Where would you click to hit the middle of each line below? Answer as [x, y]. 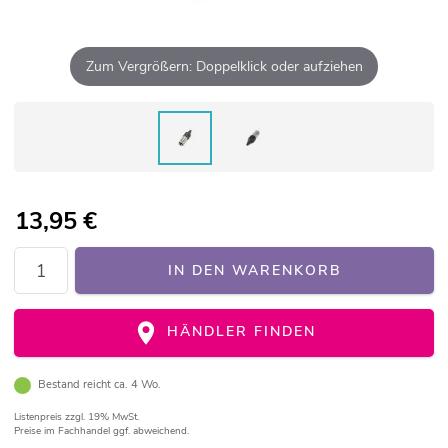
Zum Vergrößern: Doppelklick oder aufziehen [224, 66]
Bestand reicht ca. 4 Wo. [99, 385]
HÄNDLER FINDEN [239, 332]
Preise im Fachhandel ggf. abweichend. [101, 431]
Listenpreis [39, 417]
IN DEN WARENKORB [254, 271]
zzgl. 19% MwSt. [102, 417]
